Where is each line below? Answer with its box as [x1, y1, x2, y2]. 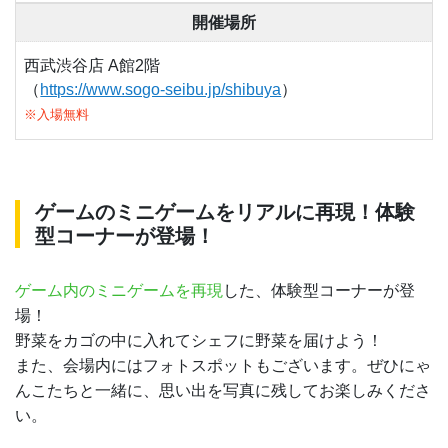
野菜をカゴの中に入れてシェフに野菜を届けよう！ [15, 332, 383, 350]
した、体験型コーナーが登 [223, 282, 415, 300]
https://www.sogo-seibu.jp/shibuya [40, 81, 282, 99]
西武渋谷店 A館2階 [24, 57, 161, 75]
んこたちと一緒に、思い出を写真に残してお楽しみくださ [15, 382, 431, 400]
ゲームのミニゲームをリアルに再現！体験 [35, 201, 415, 224]
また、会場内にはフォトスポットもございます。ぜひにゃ [15, 357, 431, 375]
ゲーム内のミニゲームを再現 [15, 282, 223, 300]
